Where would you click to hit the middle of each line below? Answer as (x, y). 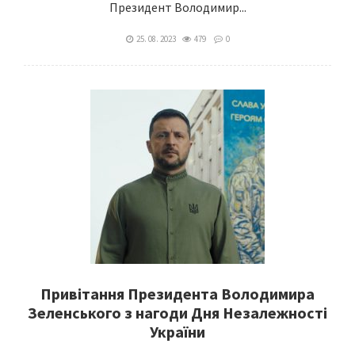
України (177, 332)
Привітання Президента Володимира (177, 294)
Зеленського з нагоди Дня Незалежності (177, 313)
